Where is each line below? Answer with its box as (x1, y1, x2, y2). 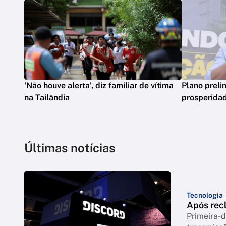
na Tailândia (24, 92, 70, 102)
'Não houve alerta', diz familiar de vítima (24, 80, 174, 90)
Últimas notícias (24, 140, 115, 155)
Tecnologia (187, 191, 223, 199)
